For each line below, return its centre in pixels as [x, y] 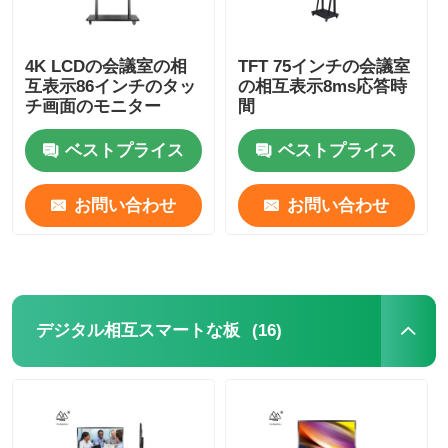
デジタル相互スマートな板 [137, 331]
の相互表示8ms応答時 [323, 87]
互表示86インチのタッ [111, 87]
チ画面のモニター [93, 107]
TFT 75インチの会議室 [324, 67]
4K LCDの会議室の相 [106, 67]
